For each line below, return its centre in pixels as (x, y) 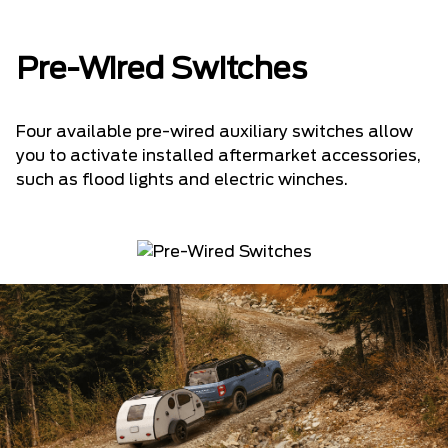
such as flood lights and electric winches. (182, 180)
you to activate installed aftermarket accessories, (218, 156)
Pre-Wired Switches (161, 70)
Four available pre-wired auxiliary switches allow (214, 132)
